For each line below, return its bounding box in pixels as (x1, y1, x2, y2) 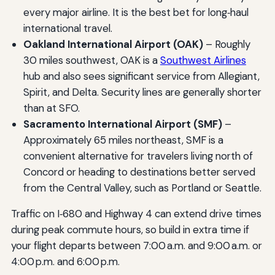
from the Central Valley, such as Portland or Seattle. (23, 180, 261, 195)
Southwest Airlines (160, 53, 246, 67)
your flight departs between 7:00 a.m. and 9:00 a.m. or (10, 239, 262, 253)
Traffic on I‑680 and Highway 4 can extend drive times (10, 207, 261, 221)
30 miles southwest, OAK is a (23, 53, 160, 67)
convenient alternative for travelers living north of (23, 149, 253, 163)
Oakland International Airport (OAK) (23, 37, 203, 51)
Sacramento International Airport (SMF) (23, 117, 222, 131)
